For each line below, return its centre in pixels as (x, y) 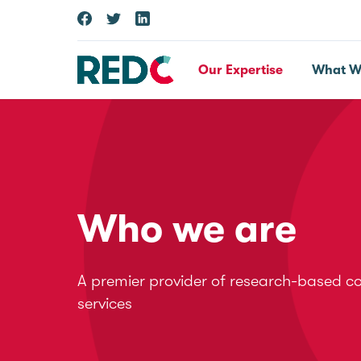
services (105, 303)
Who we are (187, 229)
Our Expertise (241, 70)
